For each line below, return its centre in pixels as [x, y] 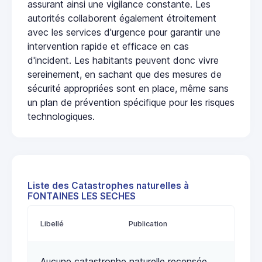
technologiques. [61, 116]
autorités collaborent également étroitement [122, 18]
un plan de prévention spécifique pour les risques [131, 102]
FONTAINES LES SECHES [82, 196]
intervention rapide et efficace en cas [108, 46]
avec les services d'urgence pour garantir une [124, 32]
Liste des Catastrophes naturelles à [108, 185]
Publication [148, 223]
